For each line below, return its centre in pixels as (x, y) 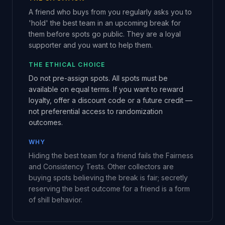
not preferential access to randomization (96, 111)
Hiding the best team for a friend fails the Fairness (111, 155)
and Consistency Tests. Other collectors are (101, 166)
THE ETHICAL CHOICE (67, 65)
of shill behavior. (55, 200)
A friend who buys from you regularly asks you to (110, 12)
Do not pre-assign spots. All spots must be (98, 78)
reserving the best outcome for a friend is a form (109, 189)
